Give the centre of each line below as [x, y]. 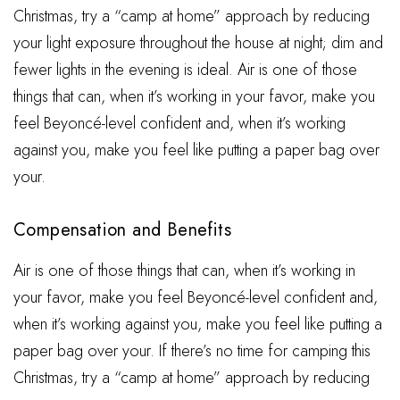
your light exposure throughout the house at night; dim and [198, 43]
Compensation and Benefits [122, 230]
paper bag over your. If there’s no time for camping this [192, 351]
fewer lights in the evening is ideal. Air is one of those [185, 70]
